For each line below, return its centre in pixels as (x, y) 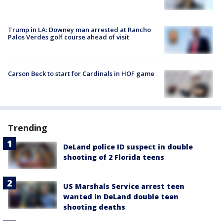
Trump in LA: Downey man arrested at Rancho (79, 30)
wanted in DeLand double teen (121, 196)
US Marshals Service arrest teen (124, 186)
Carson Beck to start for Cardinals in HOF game (81, 74)
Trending (28, 128)
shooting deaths (94, 207)
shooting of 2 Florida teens (114, 157)
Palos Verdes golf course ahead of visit (69, 37)
